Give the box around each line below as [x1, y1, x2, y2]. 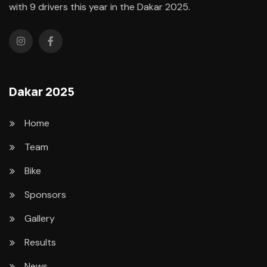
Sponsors [24, 188, 66, 201]
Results [24, 236, 56, 249]
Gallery [24, 212, 55, 225]
